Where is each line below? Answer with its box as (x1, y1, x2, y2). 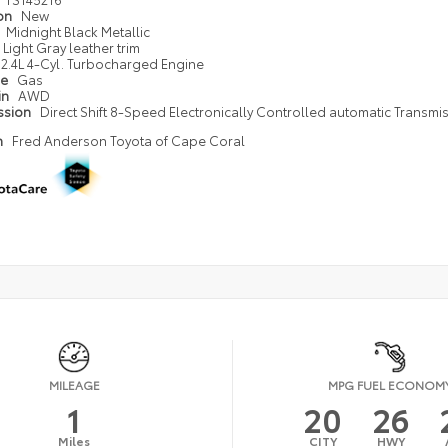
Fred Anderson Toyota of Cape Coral (11, 131, 245, 150)
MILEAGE (48, 375, 100, 393)
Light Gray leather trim (2, 38, 140, 57)
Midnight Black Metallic (5, 22, 150, 41)
